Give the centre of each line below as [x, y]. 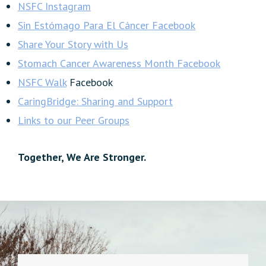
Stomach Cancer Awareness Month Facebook [119, 63]
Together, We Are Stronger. [82, 157]
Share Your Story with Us [73, 44]
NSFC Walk [42, 82]
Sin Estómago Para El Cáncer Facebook [107, 25]
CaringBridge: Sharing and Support [95, 101]
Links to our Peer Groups [74, 120]
